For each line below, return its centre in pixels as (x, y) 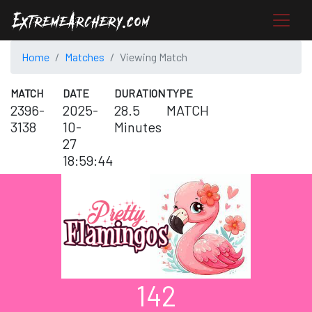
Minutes (138, 127)
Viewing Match (154, 57)
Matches (85, 57)
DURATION (140, 93)
